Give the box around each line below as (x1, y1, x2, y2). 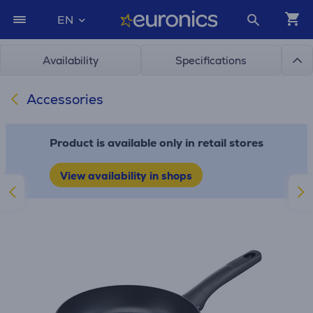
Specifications (175, 54, 247, 67)
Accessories (24, 91, 103, 108)
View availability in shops (60, 169, 192, 182)
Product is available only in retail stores (50, 136, 263, 150)
